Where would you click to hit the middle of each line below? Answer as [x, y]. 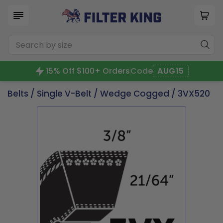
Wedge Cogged [135, 94]
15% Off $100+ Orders [88, 71]
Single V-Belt [64, 94]
